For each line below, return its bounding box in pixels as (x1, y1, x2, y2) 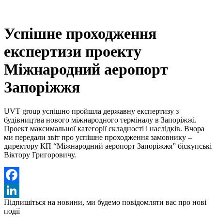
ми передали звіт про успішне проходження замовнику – (4, 133, 192, 141)
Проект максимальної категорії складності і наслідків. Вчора (4, 124, 204, 133)
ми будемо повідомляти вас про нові (86, 198, 206, 206)
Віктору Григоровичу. (4, 150, 76, 159)
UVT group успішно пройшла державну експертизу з (4, 107, 179, 115)
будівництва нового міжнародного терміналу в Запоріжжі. (4, 115, 197, 124)
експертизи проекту (4, 43, 141, 61)
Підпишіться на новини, (4, 198, 86, 206)
